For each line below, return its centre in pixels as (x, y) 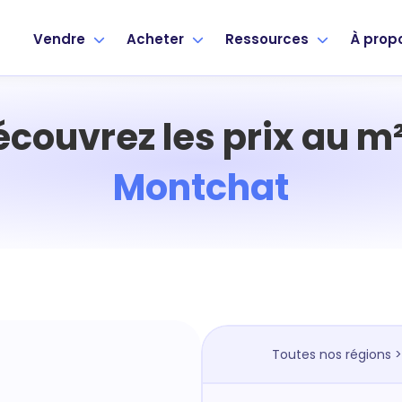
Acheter (157, 39)
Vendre (61, 39)
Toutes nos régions (331, 354)
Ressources (269, 39)
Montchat (201, 188)
